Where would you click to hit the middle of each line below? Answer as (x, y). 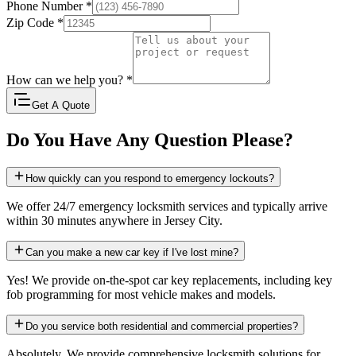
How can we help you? (66, 80)
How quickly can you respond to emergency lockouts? (150, 178)
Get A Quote (61, 106)
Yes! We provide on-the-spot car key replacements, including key (169, 280)
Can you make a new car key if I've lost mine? (132, 252)
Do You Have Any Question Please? (150, 139)
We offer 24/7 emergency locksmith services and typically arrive (167, 206)
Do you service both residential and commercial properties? (162, 326)
